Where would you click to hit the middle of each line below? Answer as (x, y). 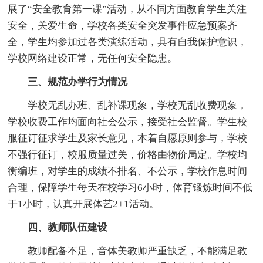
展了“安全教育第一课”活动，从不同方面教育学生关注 (127, 9)
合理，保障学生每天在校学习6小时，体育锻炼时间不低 (130, 187)
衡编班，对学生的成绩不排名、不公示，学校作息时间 (128, 171)
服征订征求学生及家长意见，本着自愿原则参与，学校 (128, 138)
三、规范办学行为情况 (78, 82)
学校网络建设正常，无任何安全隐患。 (93, 58)
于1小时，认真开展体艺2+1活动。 (84, 204)
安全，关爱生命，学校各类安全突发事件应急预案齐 (123, 25)
